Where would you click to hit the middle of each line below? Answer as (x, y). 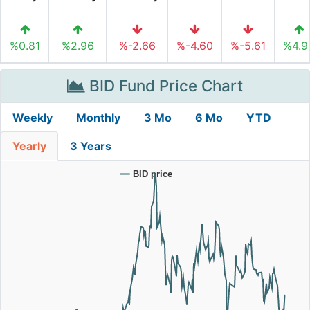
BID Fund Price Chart (164, 85)
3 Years (91, 146)
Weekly (33, 118)
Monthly (98, 118)
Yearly (29, 146)
